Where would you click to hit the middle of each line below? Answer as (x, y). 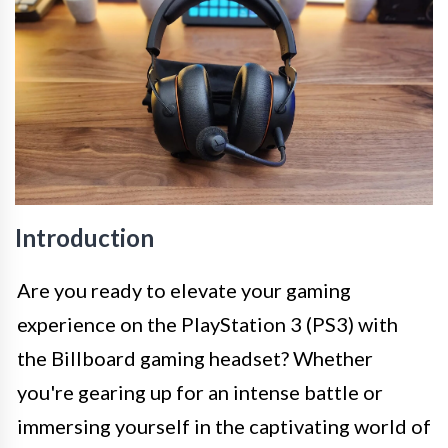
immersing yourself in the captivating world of (224, 426)
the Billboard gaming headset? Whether (195, 358)
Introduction (84, 238)
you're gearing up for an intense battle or (200, 392)
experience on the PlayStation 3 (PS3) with (207, 324)
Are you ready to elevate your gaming (184, 290)
